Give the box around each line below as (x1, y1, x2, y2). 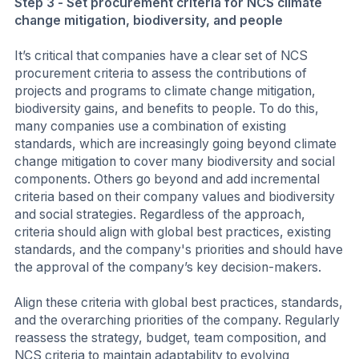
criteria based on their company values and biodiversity (14, 189, 335, 205)
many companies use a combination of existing (14, 119, 286, 135)
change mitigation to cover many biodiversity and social (14, 154, 335, 170)
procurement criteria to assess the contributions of (14, 66, 307, 82)
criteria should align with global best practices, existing (14, 224, 331, 240)
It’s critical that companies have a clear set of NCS (14, 48, 308, 64)
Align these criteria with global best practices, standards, (14, 294, 343, 310)
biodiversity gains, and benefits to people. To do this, (14, 101, 319, 117)
